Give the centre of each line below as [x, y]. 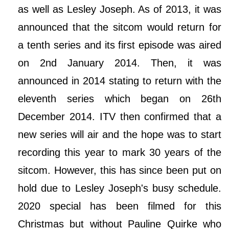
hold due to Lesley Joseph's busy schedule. [120, 188]
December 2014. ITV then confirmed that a [120, 116]
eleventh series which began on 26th [120, 98]
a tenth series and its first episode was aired [120, 45]
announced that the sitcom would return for [120, 27]
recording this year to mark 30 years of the [120, 152]
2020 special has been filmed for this [120, 206]
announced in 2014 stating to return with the [120, 81]
